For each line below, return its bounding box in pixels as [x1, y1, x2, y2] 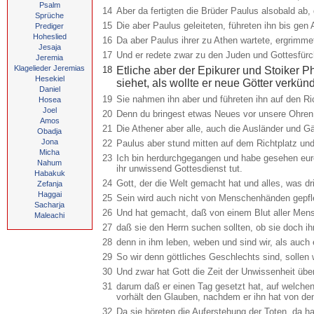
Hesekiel [34, 74, 64, 83]
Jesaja [38, 43, 61, 51]
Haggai [37, 190, 62, 198]
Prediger [35, 22, 64, 30]
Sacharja [34, 200, 64, 209]
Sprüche [35, 11, 64, 20]
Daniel [39, 85, 60, 93]
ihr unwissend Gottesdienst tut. [116, 163, 243, 174]
